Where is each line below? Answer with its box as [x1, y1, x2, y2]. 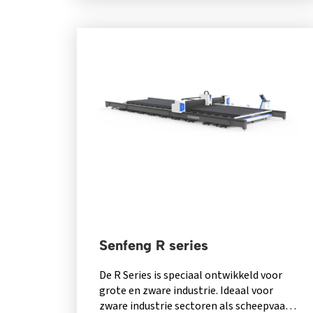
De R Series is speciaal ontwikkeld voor [99, 267, 282, 283]
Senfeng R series [99, 236, 208, 254]
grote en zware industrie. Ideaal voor [99, 282, 273, 298]
